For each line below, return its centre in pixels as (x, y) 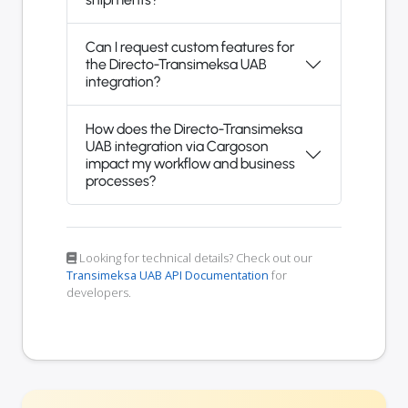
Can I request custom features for (190, 47)
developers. (99, 293)
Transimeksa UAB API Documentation (168, 275)
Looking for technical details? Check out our (194, 258)
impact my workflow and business (190, 164)
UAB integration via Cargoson (177, 147)
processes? (121, 181)
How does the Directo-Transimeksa (194, 129)
